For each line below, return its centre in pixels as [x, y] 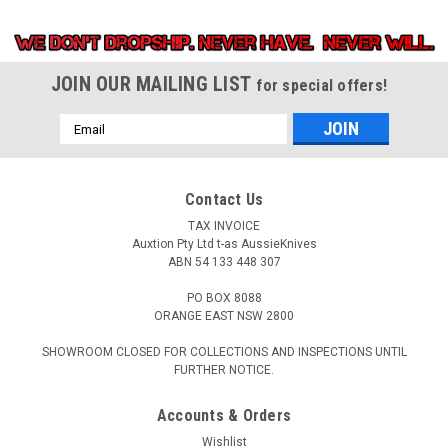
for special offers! [322, 86]
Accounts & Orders [224, 416]
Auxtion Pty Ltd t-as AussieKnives [224, 244]
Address [86, 144]
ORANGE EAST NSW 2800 [224, 316]
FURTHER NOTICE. [224, 370]
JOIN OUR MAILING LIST [153, 84]
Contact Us [224, 200]
